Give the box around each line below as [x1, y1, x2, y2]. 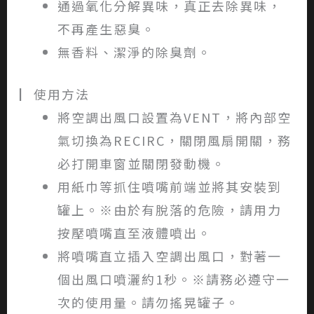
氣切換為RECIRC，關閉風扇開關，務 [57, 131, 292, 150]
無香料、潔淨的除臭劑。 [57, 43, 212, 62]
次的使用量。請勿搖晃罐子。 [57, 293, 240, 312]
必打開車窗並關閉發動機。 [57, 154, 226, 173]
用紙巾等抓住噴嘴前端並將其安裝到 [57, 177, 282, 196]
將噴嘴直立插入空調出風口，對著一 [57, 247, 282, 266]
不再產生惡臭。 [57, 20, 156, 39]
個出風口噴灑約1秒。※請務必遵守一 [57, 270, 290, 289]
